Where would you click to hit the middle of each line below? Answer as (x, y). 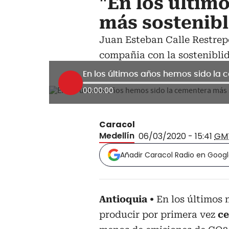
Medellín (117, 136)
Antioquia (123, 199)
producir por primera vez (158, 214)
